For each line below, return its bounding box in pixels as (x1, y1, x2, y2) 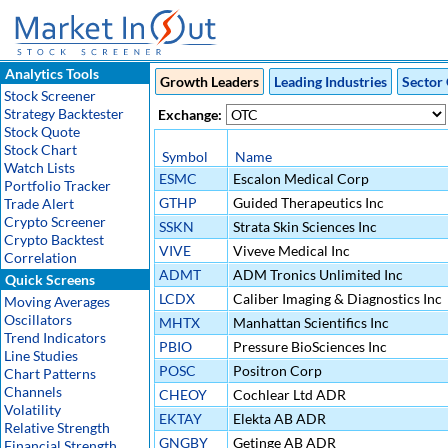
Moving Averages (4, 293, 110, 310)
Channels (4, 383, 62, 400)
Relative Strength (4, 419, 110, 436)
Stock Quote (4, 123, 80, 140)
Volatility (4, 401, 61, 418)
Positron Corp (230, 362, 322, 379)
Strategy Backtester (4, 105, 124, 122)
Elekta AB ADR (230, 410, 326, 427)
